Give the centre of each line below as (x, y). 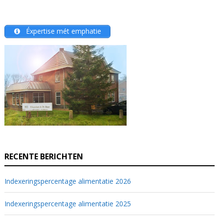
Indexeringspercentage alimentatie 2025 (67, 203)
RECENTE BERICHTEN (44, 156)
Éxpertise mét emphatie (62, 31)
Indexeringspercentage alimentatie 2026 (67, 181)
